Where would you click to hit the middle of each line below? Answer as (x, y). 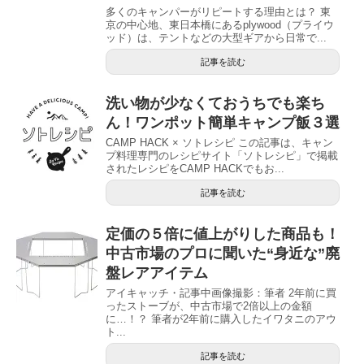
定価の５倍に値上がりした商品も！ (223, 234)
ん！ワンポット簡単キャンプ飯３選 (223, 122)
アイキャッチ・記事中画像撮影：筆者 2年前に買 (221, 292)
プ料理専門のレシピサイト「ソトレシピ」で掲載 (222, 155)
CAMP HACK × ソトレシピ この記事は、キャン (219, 142)
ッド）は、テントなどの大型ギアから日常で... (216, 37)
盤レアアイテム (157, 273)
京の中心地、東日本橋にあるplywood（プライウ (220, 24)
